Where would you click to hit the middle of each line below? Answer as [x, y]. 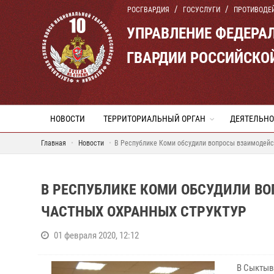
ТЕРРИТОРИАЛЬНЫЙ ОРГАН [154, 119]
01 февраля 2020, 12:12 [96, 235]
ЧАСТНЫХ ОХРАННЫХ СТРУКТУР [144, 212]
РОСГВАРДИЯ [148, 10]
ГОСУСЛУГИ [202, 10]
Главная [54, 143]
